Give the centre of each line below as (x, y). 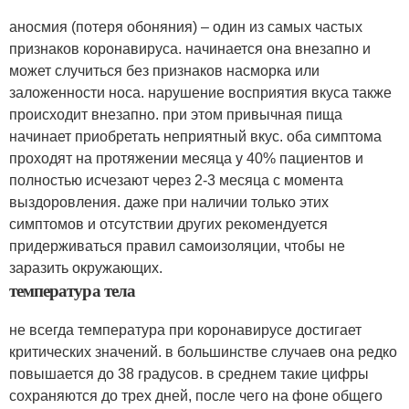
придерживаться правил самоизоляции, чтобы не (177, 246)
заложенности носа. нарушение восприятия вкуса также (200, 93)
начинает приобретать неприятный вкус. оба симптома (195, 136)
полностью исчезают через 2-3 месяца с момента (176, 180)
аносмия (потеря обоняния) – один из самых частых (186, 27)
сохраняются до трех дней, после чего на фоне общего (196, 396)
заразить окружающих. (86, 268)
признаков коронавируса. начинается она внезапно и (190, 49)
